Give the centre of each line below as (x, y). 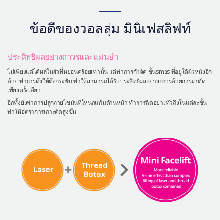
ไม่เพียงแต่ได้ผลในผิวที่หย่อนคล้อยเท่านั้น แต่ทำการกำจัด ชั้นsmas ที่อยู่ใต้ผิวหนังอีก (110, 71)
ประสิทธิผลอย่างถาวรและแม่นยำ (63, 56)
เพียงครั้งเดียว (24, 90)
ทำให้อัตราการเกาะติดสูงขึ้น (42, 111)
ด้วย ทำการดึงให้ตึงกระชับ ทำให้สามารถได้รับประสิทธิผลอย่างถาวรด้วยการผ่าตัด (107, 81)
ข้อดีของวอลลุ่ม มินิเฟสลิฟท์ (110, 28)
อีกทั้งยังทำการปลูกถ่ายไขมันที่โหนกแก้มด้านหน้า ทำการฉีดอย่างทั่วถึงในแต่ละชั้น (107, 102)
